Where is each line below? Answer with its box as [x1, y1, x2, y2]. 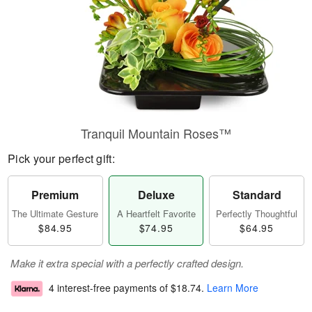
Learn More [207, 281, 258, 295]
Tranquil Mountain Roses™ [81, 124, 231, 142]
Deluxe [137, 187, 175, 203]
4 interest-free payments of [49, 281, 171, 295]
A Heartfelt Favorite [116, 207, 196, 220]
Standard [232, 187, 281, 203]
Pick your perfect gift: [8, 150, 115, 166]
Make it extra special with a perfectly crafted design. [10, 256, 244, 270]
